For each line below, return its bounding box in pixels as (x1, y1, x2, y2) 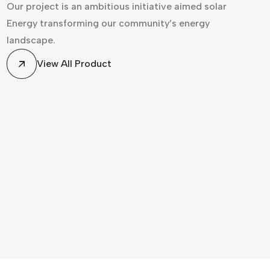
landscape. (7, 34, 56, 46)
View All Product (37, 58, 112, 70)
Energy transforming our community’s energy (7, 17, 210, 30)
